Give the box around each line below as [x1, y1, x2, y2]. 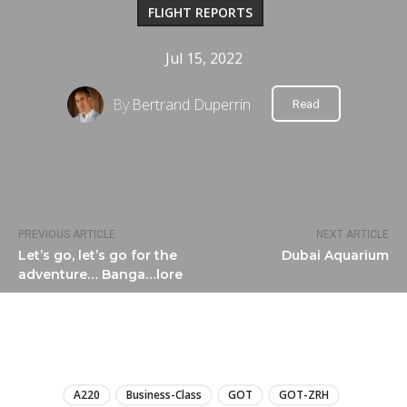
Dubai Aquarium [281, 247, 389, 264]
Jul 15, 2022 [164, 47, 243, 68]
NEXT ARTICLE [315, 228, 389, 242]
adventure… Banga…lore [18, 266, 183, 283]
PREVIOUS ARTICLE [18, 228, 115, 242]
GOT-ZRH [279, 387, 329, 403]
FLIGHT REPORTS [147, 3, 253, 21]
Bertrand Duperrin [131, 94, 251, 114]
